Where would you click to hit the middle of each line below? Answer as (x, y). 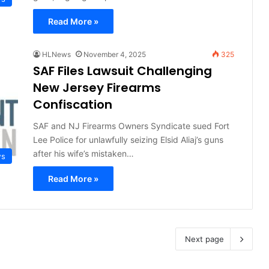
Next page (204, 239)
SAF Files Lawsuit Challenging (122, 71)
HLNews (56, 54)
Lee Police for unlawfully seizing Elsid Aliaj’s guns (128, 139)
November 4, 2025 (114, 54)
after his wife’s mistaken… (83, 153)
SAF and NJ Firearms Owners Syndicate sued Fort (131, 125)
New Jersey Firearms (97, 87)
